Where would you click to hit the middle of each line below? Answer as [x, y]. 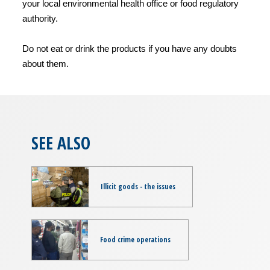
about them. [46, 63]
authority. [40, 18]
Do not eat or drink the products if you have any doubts [130, 48]
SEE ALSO [61, 143]
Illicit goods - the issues [138, 186]
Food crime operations [135, 239]
